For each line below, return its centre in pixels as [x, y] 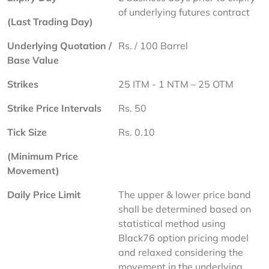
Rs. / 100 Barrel [153, 46]
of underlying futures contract [184, 12]
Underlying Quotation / [61, 46]
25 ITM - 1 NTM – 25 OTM [176, 84]
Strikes [23, 84]
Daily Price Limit [44, 195]
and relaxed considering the [182, 252]
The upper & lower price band [186, 195]
